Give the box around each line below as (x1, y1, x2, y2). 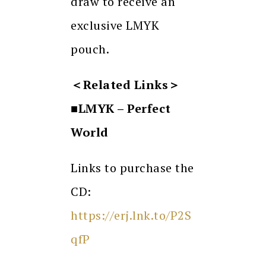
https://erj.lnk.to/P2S (71, 207, 191, 224)
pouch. (71, 41, 109, 58)
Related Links (83, 77, 168, 93)
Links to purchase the (71, 160, 194, 176)
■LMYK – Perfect (71, 100, 171, 117)
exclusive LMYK (71, 17, 159, 34)
